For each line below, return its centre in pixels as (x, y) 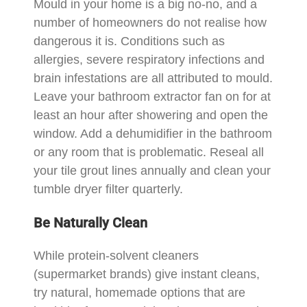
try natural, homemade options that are (140, 292)
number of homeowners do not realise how (150, 22)
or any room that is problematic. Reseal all (149, 152)
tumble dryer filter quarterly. (109, 189)
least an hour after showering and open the (151, 115)
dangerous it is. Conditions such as (130, 41)
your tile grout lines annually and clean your (152, 170)
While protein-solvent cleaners (116, 255)
